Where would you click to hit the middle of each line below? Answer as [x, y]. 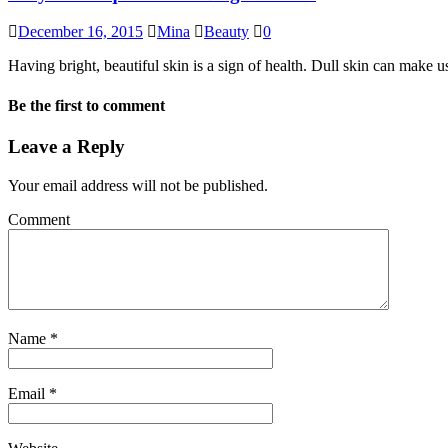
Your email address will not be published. [138, 185]
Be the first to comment [86, 105]
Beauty [226, 32]
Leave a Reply [66, 146]
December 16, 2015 [80, 32]
